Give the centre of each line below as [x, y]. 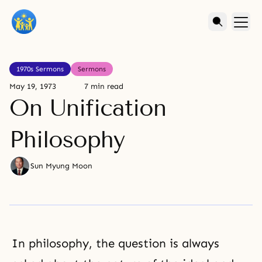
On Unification [88, 108]
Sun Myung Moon [61, 166]
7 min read [104, 87]
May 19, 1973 [33, 87]
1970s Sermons [40, 69]
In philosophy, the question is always [116, 243]
